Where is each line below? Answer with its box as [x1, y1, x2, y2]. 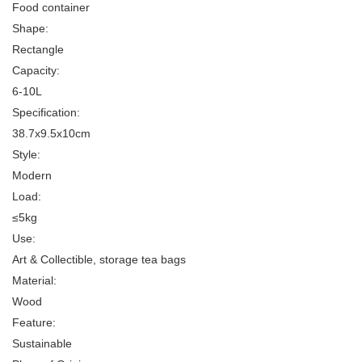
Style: [12, 147, 40, 161]
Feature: [12, 315, 56, 329]
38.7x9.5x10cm [12, 126, 90, 140]
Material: [12, 273, 57, 287]
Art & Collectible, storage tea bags [12, 252, 186, 266]
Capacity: [12, 63, 60, 77]
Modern [12, 168, 52, 182]
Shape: [12, 21, 48, 35]
